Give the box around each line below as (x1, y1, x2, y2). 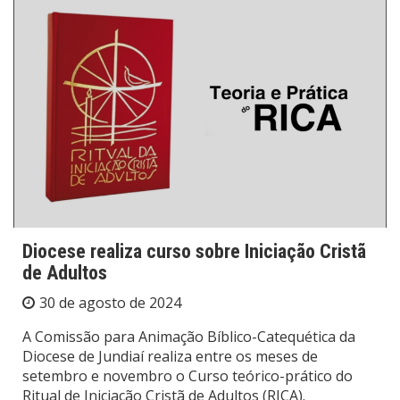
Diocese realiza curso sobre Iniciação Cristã (22, 239, 366, 262)
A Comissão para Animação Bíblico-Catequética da (22, 326, 355, 346)
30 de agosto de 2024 (39, 292, 181, 312)
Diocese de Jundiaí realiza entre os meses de (22, 346, 318, 366)
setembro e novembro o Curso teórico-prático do (22, 365, 353, 386)
